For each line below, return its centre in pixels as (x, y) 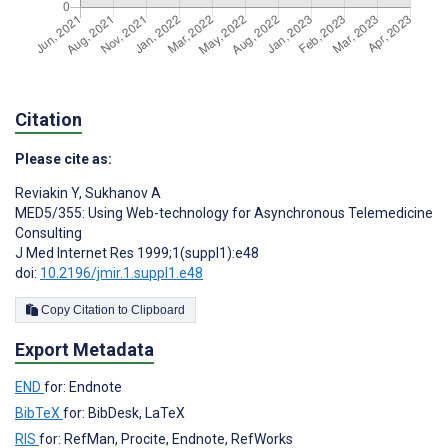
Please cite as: (63, 158)
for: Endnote (83, 386)
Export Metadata (84, 349)
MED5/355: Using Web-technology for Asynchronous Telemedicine (224, 212)
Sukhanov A (121, 192)
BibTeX (39, 412)
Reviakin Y (47, 192)
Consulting (48, 232)
